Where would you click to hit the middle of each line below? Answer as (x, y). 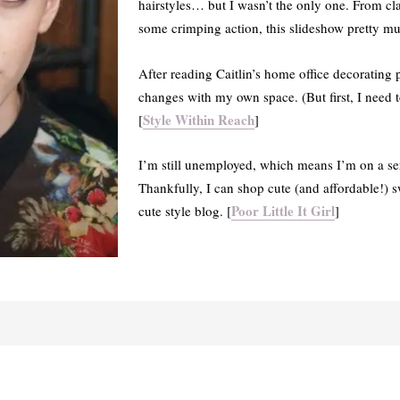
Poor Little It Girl (283, 211)
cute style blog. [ (184, 211)
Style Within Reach (198, 119)
